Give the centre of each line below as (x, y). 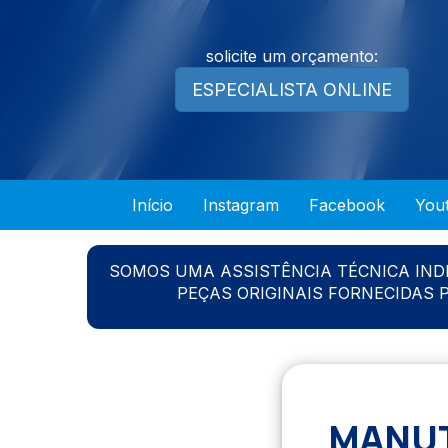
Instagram (241, 205)
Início (152, 205)
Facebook (347, 205)
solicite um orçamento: (291, 56)
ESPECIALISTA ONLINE (291, 89)
